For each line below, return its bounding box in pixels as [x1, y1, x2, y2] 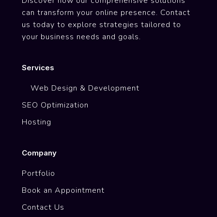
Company [21, 148, 57, 157]
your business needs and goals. [21, 31, 141, 42]
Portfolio [21, 168, 55, 179]
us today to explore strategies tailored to [21, 19, 181, 30]
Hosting [21, 116, 51, 127]
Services [21, 62, 54, 72]
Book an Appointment [21, 185, 105, 196]
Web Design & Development [30, 82, 139, 93]
